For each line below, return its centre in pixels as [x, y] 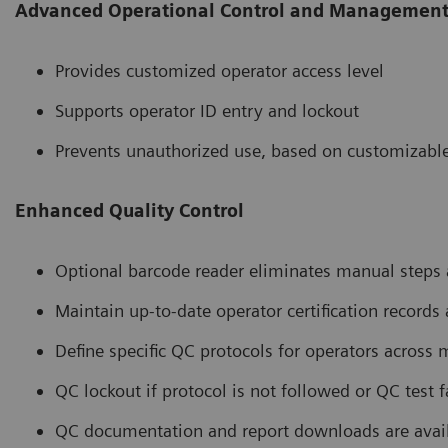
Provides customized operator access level [219, 70]
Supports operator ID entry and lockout [207, 110]
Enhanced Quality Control [129, 210]
